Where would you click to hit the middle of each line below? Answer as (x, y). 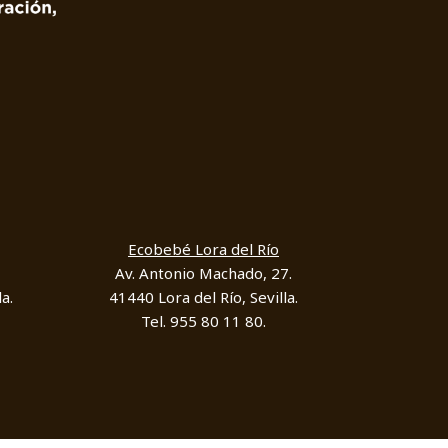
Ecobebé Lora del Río (203, 249)
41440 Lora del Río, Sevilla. (203, 297)
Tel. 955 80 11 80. (203, 321)
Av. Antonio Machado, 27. (203, 273)
